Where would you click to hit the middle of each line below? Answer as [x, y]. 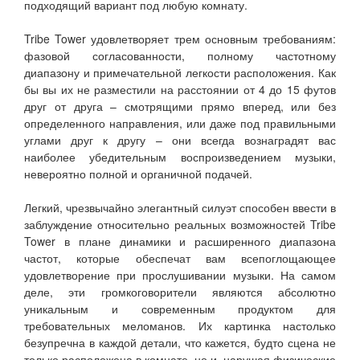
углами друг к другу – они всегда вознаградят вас [180, 140]
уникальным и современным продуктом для [180, 309]
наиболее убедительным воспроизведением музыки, [180, 157]
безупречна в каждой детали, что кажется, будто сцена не [180, 343]
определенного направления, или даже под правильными [180, 123]
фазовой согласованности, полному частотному [180, 56]
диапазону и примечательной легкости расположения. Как [180, 73]
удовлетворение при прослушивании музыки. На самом [180, 275]
